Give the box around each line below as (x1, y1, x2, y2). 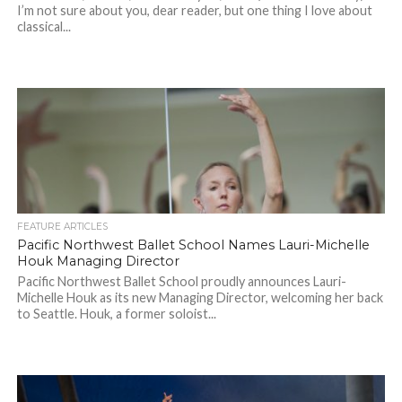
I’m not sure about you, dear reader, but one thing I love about (16, 3, 372, 19)
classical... (16, 19, 71, 35)
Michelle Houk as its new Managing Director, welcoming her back (16, 290, 383, 306)
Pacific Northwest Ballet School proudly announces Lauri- (16, 274, 346, 290)
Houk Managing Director (16, 253, 179, 270)
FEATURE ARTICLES (16, 221, 108, 233)
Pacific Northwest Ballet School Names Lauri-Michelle (16, 237, 370, 254)
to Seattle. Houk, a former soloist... (16, 306, 216, 322)
